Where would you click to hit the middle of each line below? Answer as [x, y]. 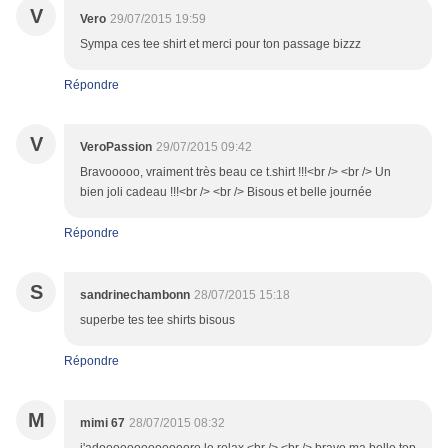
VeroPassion [116, 147]
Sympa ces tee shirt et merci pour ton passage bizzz [220, 44]
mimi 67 [102, 423]
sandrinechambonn [135, 295]
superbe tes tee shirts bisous [157, 320]
